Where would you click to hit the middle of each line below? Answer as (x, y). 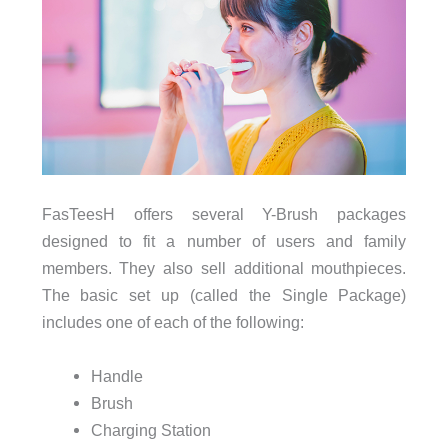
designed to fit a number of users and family (224, 241)
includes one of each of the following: (172, 322)
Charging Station (150, 429)
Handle (116, 375)
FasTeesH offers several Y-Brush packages (224, 214)
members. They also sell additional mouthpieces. (224, 268)
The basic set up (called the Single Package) (224, 295)
